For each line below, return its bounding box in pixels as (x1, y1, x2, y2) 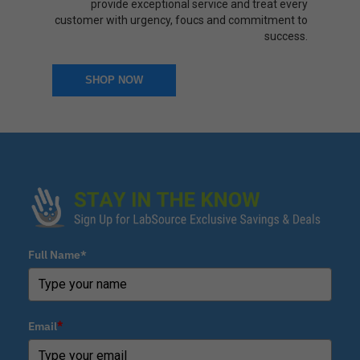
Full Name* (28, 247, 87, 262)
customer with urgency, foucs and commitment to (55, 14, 308, 27)
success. (264, 30, 308, 43)
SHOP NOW (85, 74, 143, 86)
